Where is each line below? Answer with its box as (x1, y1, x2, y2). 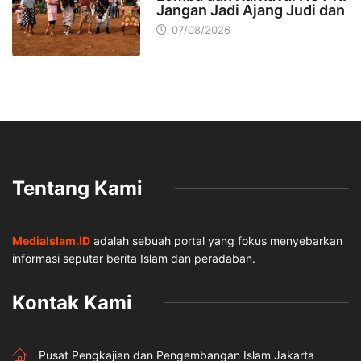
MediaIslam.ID (12, 233, 90, 247)
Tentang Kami (12, 176, 143, 200)
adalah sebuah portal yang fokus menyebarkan (90, 233, 342, 247)
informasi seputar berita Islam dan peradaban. (12, 251, 255, 265)
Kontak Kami (12, 290, 132, 314)
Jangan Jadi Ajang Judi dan (156, 2, 345, 19)
